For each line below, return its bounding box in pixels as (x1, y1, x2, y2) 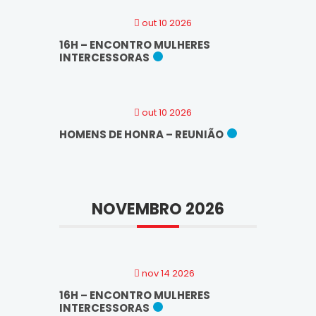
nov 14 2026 (140, 266, 195, 280)
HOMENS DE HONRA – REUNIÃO (59, 126, 224, 142)
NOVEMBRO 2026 (92, 197, 224, 220)
